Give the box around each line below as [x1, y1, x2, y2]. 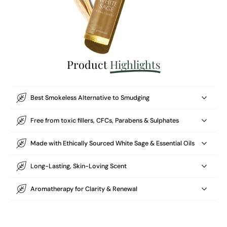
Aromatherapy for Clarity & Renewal [30, 184, 137, 193]
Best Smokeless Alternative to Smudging [30, 93, 149, 102]
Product [66, 57, 110, 72]
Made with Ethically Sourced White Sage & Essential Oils [30, 139, 195, 147]
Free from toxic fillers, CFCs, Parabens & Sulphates [30, 116, 179, 125]
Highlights [109, 57, 161, 72]
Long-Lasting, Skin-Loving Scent [30, 162, 127, 170]
